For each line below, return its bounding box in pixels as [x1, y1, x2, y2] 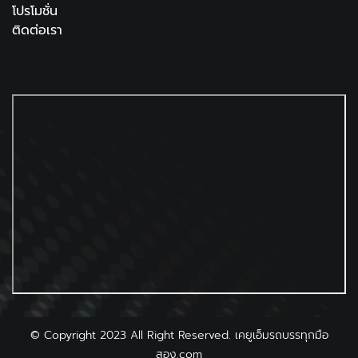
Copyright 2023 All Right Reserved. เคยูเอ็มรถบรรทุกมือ [43, 327, 328, 344]
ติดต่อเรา [12, 21, 62, 41]
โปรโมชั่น [12, 2, 58, 22]
